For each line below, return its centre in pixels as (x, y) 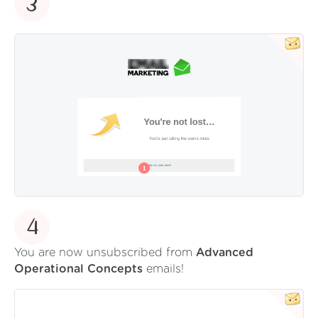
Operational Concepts (78, 269)
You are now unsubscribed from (105, 252)
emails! (163, 269)
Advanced (225, 252)
